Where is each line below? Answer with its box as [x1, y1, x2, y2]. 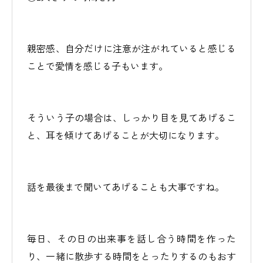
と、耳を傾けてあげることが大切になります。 [27, 128, 224, 142]
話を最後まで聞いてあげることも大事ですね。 [27, 180, 224, 194]
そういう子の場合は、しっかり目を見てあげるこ [27, 110, 236, 124]
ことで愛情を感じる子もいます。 [27, 59, 168, 73]
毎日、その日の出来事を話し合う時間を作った [27, 231, 236, 245]
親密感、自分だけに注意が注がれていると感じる [27, 41, 236, 55]
